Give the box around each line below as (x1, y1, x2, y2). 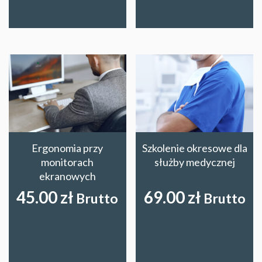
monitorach (41, 156, 94, 169)
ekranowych (39, 170, 96, 183)
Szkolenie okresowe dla (142, 142, 247, 155)
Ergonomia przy (32, 142, 104, 155)
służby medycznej (154, 156, 235, 169)
